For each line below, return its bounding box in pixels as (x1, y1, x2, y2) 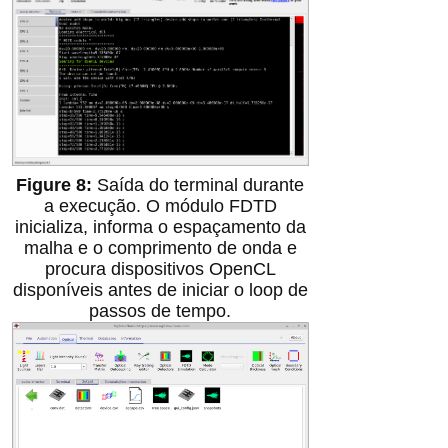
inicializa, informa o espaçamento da (14, 217, 306, 238)
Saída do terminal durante (97, 175, 305, 196)
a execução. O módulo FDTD (43, 196, 277, 217)
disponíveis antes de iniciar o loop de (12, 280, 308, 301)
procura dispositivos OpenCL (44, 259, 276, 280)
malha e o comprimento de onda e (23, 238, 297, 259)
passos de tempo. (89, 301, 232, 322)
